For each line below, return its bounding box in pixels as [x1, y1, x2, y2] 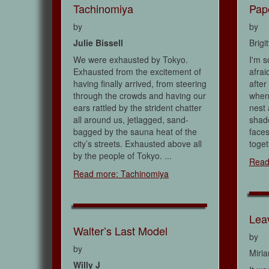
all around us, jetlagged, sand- [73, 113, 189, 126]
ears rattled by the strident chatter [73, 101, 202, 114]
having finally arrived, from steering [73, 77, 207, 90]
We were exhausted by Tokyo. [73, 53, 188, 66]
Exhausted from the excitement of [73, 65, 201, 78]
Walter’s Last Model [73, 223, 168, 239]
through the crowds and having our [73, 89, 206, 102]
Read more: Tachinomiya [73, 168, 169, 180]
